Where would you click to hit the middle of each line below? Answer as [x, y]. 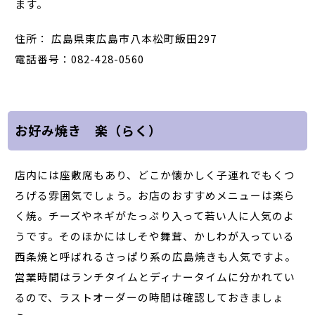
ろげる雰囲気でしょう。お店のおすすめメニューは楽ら [155, 195]
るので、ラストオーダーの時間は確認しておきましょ [150, 297]
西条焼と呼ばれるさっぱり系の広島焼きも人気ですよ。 [156, 256]
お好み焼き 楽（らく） [89, 130]
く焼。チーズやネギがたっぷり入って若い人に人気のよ [155, 215]
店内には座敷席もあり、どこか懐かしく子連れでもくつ [155, 174]
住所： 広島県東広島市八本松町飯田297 [116, 38]
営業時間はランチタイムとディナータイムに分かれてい [155, 276]
